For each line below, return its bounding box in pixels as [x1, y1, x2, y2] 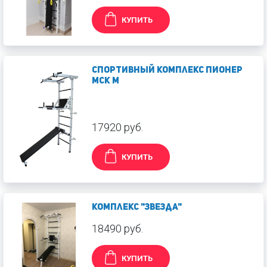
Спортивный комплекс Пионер [92, 66, 243, 75]
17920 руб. [92, 120, 143, 133]
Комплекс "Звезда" [92, 203, 182, 212]
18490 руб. [92, 222, 143, 235]
